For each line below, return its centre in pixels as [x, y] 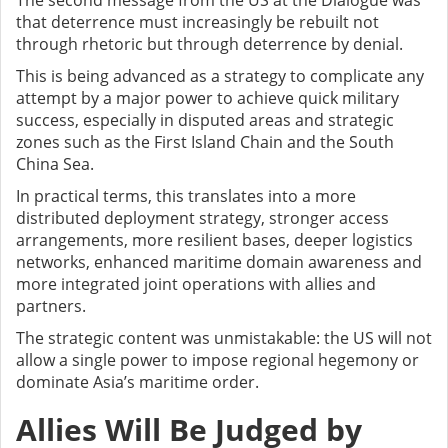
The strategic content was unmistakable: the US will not [224, 338]
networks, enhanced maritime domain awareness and [219, 262]
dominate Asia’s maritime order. [137, 382]
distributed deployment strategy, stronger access [202, 218]
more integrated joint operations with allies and [196, 284]
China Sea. [55, 164]
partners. [51, 306]
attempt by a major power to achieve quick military [207, 98]
